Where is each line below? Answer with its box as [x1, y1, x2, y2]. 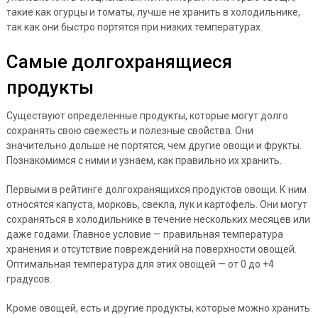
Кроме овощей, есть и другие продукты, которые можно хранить [6, 302, 310, 314]
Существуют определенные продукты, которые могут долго [6, 110, 288, 121]
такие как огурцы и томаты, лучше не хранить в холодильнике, [6, 6, 300, 18]
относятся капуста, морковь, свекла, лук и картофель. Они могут [6, 199, 307, 210]
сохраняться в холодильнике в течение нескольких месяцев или [6, 214, 310, 225]
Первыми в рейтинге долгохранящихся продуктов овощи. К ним [6, 184, 307, 195]
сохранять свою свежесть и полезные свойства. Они [6, 125, 253, 136]
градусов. [6, 273, 52, 285]
